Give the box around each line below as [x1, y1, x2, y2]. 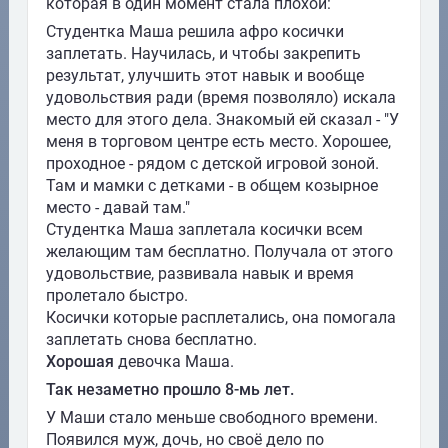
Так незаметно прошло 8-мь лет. [45, 380, 294, 399]
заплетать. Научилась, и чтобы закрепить [45, 44, 361, 63]
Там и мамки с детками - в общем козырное [45, 176, 378, 195]
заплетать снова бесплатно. [45, 330, 257, 349]
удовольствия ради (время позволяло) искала [45, 88, 396, 107]
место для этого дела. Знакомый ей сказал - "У [45, 110, 399, 129]
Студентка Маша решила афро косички [45, 22, 344, 41]
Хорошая [45, 352, 114, 371]
